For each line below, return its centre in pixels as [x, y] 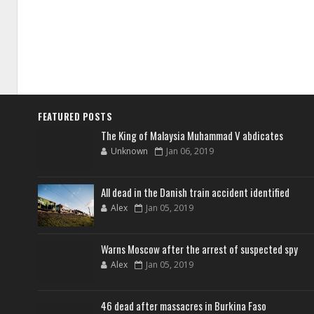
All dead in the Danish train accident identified [195, 192]
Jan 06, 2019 [190, 151]
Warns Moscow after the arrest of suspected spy [199, 249]
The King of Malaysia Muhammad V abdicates [192, 135]
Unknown [129, 151]
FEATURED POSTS [75, 116]
